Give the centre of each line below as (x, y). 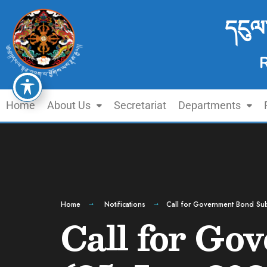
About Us (69, 105)
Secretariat (140, 105)
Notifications (125, 204)
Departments (209, 105)
